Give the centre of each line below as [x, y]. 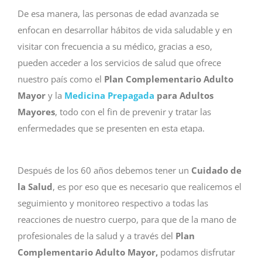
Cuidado [210, 170]
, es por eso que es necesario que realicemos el [147, 187]
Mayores [36, 111]
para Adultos [184, 95]
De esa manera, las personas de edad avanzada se [118, 13]
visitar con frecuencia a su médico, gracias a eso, [115, 46]
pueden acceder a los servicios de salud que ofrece [119, 62]
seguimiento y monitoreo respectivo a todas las [113, 203]
